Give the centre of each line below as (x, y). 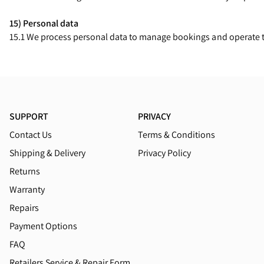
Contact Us (31, 135)
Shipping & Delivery (48, 153)
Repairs (24, 208)
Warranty (27, 189)
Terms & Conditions (177, 135)
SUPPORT (29, 116)
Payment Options (44, 226)
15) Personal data (44, 23)
